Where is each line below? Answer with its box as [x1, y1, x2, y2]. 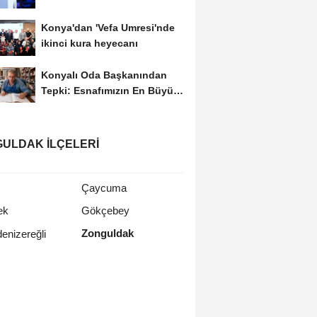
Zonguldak [81, 227, 134, 240]
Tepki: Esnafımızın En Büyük [40, 85, 179, 97]
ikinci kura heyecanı [40, 37, 138, 49]
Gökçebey [81, 204, 130, 217]
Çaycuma [81, 182, 127, 195]
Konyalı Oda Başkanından [40, 69, 167, 81]
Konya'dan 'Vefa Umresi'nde [40, 21, 175, 33]
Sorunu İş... [40, 100, 96, 113]
